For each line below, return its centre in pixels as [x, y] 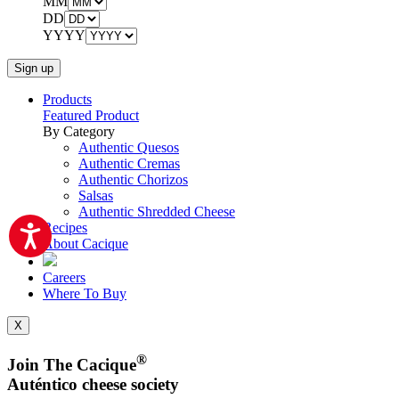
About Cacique [85, 244]
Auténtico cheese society [93, 385]
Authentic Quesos [129, 148]
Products [67, 100]
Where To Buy [85, 294]
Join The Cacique [72, 365]
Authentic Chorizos [133, 180]
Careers [64, 278]
